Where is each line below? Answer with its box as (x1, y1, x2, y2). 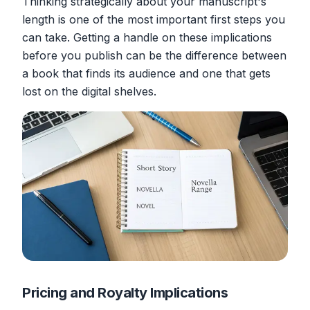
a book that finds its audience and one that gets (22, 66, 271, 80)
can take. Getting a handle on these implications (22, 30, 272, 44)
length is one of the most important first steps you (22, 12, 285, 26)
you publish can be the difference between (57, 48, 286, 62)
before (22, 48, 57, 62)
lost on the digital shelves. (22, 84, 156, 98)
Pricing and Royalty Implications (22, 284, 228, 301)
